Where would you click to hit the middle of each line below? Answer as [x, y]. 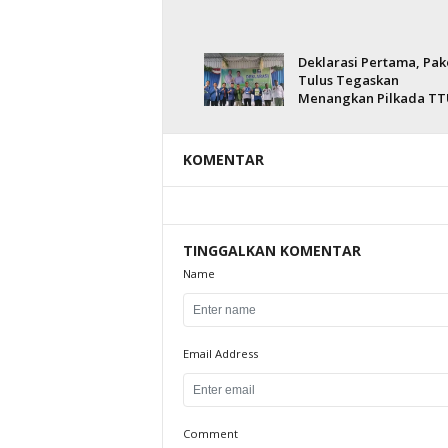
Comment [210, 433]
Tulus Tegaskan [348, 80]
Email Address [220, 353]
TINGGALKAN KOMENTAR [271, 250]
